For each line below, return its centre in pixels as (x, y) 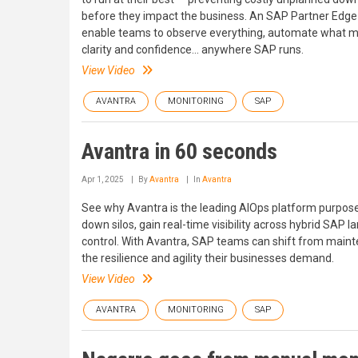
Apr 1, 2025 (103, 179)
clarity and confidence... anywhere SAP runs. (193, 50)
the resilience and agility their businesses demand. (208, 258)
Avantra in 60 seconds (179, 151)
